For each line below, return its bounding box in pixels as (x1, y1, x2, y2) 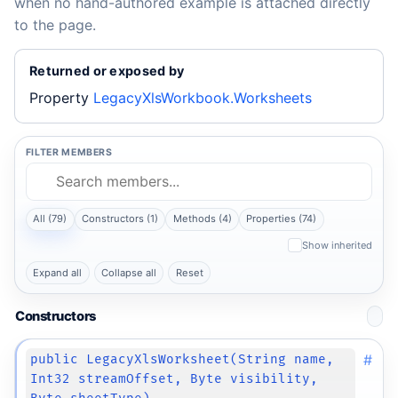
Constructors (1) (81, 212, 158, 226)
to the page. (14, 16, 96, 35)
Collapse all (100, 266, 156, 279)
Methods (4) (172, 212, 232, 226)
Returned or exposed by (29, 62, 185, 78)
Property (29, 89, 89, 107)
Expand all (33, 266, 83, 279)
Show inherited (302, 238, 373, 251)
